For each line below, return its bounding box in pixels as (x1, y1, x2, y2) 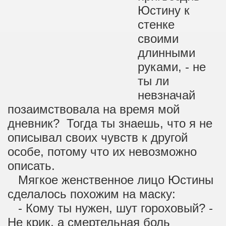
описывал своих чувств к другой (8, 131, 188, 144)
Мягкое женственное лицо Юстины (8, 173, 213, 187)
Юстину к (138, 4, 190, 17)
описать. (8, 159, 55, 173)
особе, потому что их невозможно (8, 145, 197, 158)
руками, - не (138, 60, 206, 74)
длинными (138, 46, 195, 60)
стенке (138, 18, 175, 31)
